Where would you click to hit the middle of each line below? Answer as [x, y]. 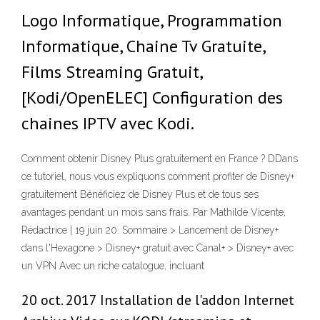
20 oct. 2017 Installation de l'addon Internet [158, 300]
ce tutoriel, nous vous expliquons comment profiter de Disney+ [158, 177]
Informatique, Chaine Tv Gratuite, [143, 46]
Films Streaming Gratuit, [112, 72]
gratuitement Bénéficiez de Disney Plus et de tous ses [140, 195]
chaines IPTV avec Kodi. [108, 123]
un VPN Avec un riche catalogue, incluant [113, 266]
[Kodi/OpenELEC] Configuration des [152, 97]
